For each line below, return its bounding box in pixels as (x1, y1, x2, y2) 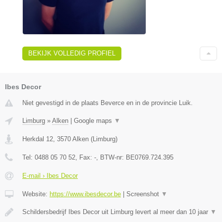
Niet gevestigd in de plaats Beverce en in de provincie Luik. (22, 99, 193, 107)
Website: (22, 190, 50, 198)
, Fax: (75, 154, 94, 162)
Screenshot (126, 190, 161, 198)
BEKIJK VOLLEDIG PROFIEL (28, 50, 115, 57)
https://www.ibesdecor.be (50, 190, 121, 198)
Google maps (74, 117, 114, 125)
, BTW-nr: (96, 154, 126, 162)
